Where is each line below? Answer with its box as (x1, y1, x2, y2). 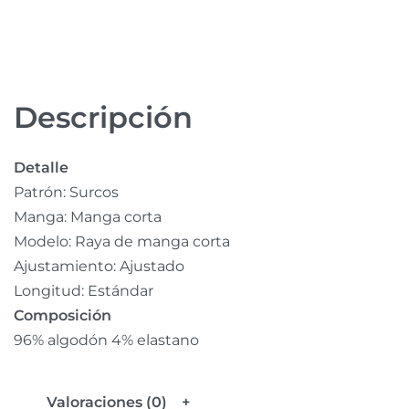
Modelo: (14, 233, 75, 250)
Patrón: (14, 184, 69, 201)
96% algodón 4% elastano (14, 331, 199, 349)
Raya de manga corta (75, 233, 230, 250)
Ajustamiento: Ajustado (14, 257, 184, 275)
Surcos (69, 184, 119, 201)
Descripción (14, 100, 193, 135)
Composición (14, 307, 111, 324)
